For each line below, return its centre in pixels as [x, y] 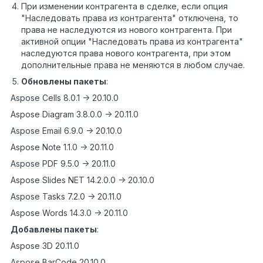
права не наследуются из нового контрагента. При [127, 29]
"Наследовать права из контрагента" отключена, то [130, 18]
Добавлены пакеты [54, 229]
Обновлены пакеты [64, 81]
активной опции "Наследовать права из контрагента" [132, 41]
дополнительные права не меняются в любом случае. [133, 65]
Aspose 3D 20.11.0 [45, 245]
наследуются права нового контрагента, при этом [126, 53]
